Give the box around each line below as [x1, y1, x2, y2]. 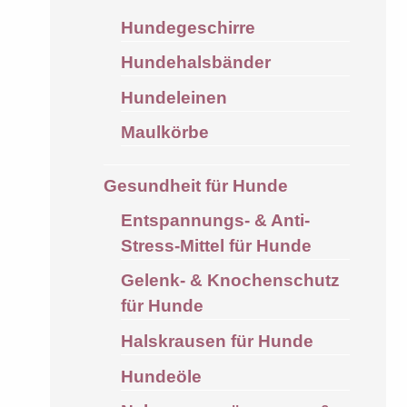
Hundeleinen [120, 87, 227, 107]
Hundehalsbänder [120, 53, 271, 73]
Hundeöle [120, 366, 202, 386]
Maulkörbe [120, 123, 209, 143]
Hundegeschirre [120, 17, 255, 37]
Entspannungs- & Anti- [120, 210, 310, 230]
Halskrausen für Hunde [120, 331, 313, 351]
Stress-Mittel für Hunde [120, 235, 312, 255]
